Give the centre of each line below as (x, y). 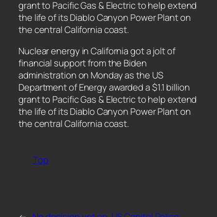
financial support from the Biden (83, 63)
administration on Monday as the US (91, 75)
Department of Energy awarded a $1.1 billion (104, 87)
